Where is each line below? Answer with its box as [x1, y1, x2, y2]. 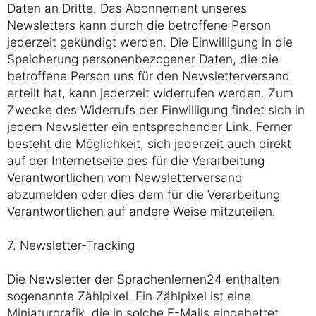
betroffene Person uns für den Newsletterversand [7, 68, 290, 83]
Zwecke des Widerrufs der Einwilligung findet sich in [7, 102, 305, 117]
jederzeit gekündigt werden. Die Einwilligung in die [7, 35, 293, 49]
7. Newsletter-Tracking [7, 238, 135, 253]
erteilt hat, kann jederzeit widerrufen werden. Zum [7, 85, 293, 100]
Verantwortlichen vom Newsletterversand [7, 170, 243, 185]
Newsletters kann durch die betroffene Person [7, 18, 271, 32]
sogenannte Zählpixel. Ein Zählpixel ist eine [7, 288, 251, 303]
